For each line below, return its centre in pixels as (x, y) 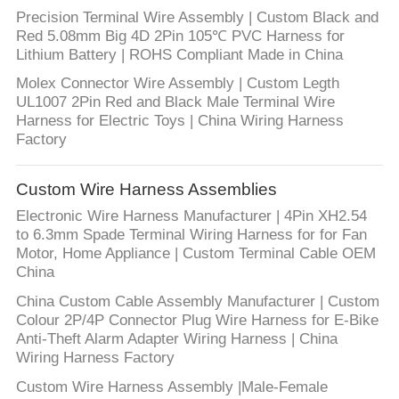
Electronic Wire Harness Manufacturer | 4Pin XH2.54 (191, 216)
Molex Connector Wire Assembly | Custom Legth (177, 84)
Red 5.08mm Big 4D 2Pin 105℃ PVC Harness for (180, 36)
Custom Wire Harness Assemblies (146, 189)
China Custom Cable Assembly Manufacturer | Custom (197, 302)
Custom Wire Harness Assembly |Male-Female (171, 387)
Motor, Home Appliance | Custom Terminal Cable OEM (195, 254)
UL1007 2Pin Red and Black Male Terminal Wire (175, 102)
